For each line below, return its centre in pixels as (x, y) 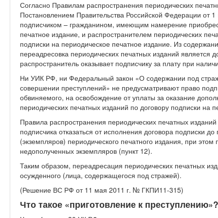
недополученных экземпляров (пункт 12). (86, 151)
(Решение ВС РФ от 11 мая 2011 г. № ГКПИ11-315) (102, 190)
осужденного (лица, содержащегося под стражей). (101, 175)
